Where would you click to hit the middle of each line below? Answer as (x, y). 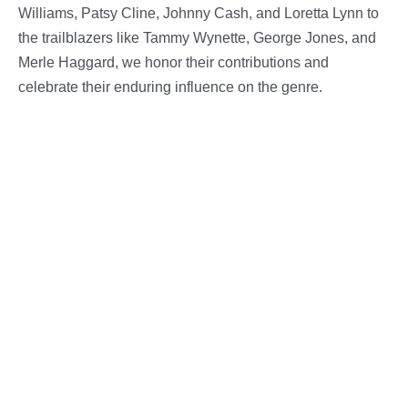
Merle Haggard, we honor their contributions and (173, 62)
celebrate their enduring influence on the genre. (170, 87)
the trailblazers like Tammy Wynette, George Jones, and (197, 38)
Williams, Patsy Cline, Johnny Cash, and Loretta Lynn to (199, 13)
